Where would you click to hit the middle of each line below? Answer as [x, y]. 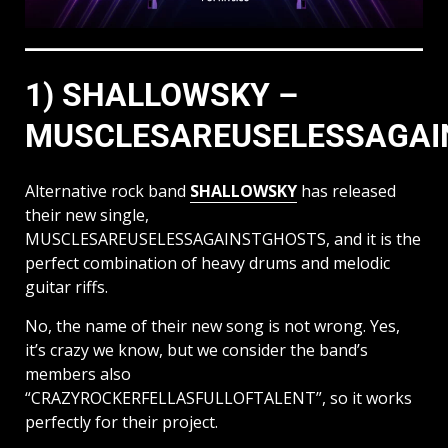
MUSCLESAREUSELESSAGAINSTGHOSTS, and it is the [223, 238]
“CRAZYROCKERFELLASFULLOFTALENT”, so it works [218, 397]
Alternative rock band [107, 190]
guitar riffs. [66, 286]
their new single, [87, 214]
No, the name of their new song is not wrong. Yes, [212, 325]
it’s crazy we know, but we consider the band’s [196, 349]
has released [346, 190]
